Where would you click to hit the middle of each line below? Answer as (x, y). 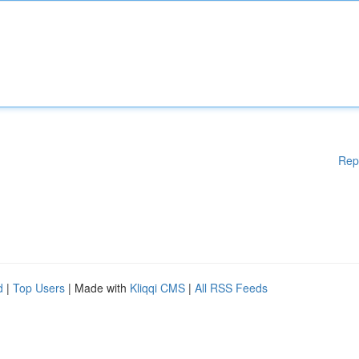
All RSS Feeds (231, 288)
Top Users (39, 288)
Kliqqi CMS (157, 288)
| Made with (97, 288)
